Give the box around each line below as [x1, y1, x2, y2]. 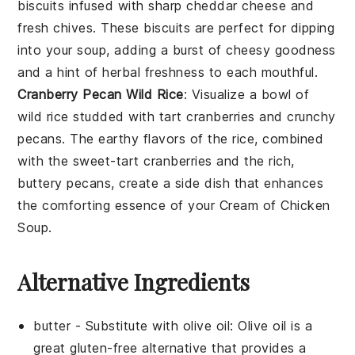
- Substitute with [71, 318, 183, 334]
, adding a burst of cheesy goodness [106, 42, 336, 59]
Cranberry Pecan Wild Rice [17, 86, 184, 103]
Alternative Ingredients [17, 267, 250, 297]
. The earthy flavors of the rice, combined [62, 131, 324, 147]
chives [53, 20, 94, 36]
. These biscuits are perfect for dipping [93, 20, 335, 36]
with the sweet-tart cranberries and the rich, [17, 153, 295, 170]
